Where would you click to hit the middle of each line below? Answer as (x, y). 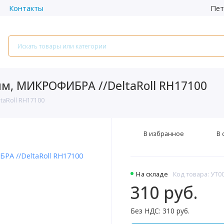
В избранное (164, 134)
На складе (152, 174)
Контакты (26, 8)
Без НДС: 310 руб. (160, 210)
